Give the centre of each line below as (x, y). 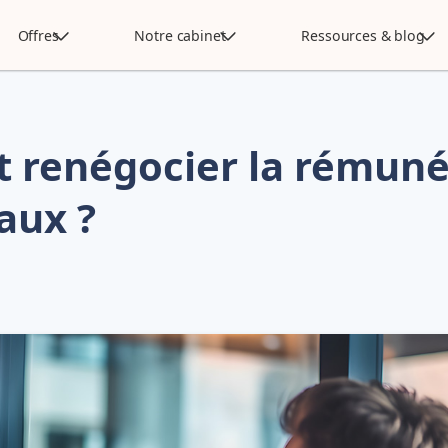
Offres (38, 35)
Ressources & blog (363, 35)
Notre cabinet (180, 35)
